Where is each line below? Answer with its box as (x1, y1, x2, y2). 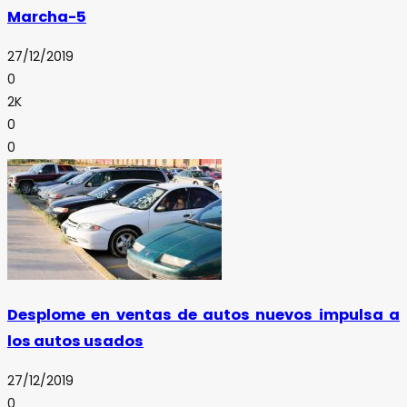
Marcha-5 (7, 6, 86, 28)
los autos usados (7, 331, 144, 352)
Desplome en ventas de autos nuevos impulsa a (7, 304, 400, 326)
